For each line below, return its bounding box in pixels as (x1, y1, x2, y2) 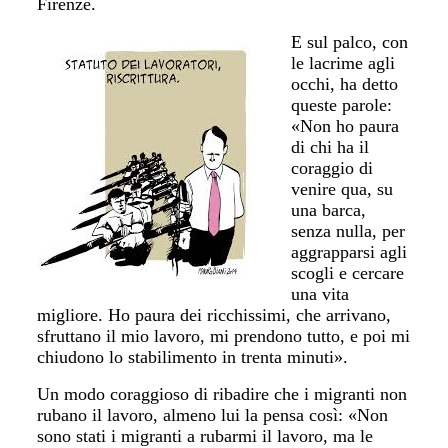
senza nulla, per (291, 220, 406, 241)
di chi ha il (291, 136, 370, 157)
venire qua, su (291, 178, 394, 199)
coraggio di (291, 157, 374, 178)
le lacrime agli (291, 52, 396, 73)
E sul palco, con (291, 31, 409, 52)
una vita (291, 283, 350, 304)
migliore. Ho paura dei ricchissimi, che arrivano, (37, 304, 392, 325)
